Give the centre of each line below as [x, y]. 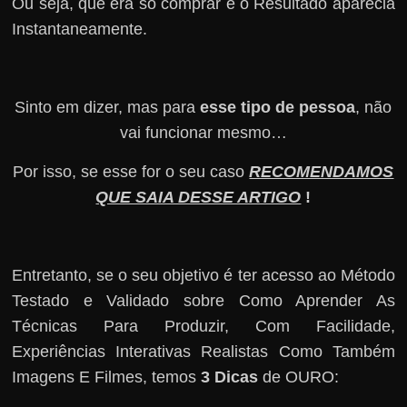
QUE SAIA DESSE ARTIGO [199, 197]
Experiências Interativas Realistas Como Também [203, 351]
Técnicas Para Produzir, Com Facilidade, [203, 326]
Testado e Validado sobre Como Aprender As [203, 300]
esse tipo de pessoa [278, 107]
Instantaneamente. [80, 29]
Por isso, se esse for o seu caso [131, 171]
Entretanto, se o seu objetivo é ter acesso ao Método [203, 275]
